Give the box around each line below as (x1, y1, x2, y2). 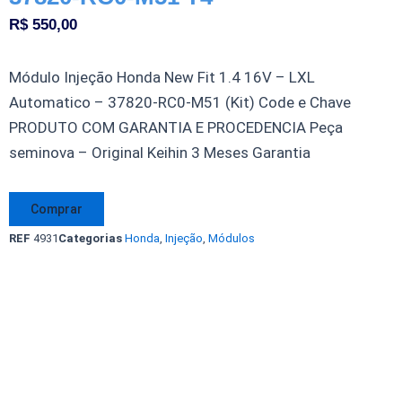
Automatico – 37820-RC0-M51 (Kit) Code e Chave (9, 93, 351, 112)
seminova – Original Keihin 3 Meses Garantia (9, 144, 310, 162)
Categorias (58, 231, 122, 245)
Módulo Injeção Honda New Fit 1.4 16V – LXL (9, 68, 315, 87)
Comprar (31, 201, 83, 216)
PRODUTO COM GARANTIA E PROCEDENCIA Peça (9, 118, 343, 137)
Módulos (208, 231, 255, 245)
